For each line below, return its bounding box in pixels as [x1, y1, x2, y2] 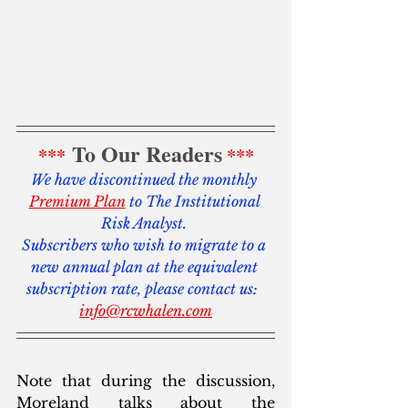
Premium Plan [28, 192, 126, 211]
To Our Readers [71, 138, 222, 170]
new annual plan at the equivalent [30, 258, 261, 277]
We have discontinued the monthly [31, 170, 260, 189]
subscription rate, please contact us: [26, 280, 265, 299]
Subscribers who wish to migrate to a [22, 236, 270, 255]
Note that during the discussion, [16, 372, 275, 391]
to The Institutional [125, 192, 263, 211]
